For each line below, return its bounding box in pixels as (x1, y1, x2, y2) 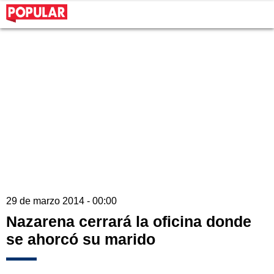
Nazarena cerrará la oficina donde (6, 213, 251, 231)
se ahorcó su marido (6, 231, 155, 248)
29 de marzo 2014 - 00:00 (6, 196, 117, 207)
